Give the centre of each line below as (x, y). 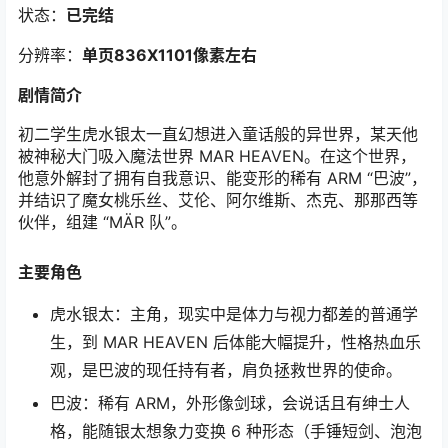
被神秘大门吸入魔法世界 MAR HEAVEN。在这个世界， (217, 156)
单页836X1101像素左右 (169, 55)
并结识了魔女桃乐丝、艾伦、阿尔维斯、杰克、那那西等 (218, 200)
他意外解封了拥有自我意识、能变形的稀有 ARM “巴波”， (222, 178)
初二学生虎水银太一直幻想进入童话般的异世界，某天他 (218, 134)
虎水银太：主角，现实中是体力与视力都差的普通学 (234, 314)
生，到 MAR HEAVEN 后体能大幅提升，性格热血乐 (235, 342)
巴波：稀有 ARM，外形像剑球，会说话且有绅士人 (230, 403)
